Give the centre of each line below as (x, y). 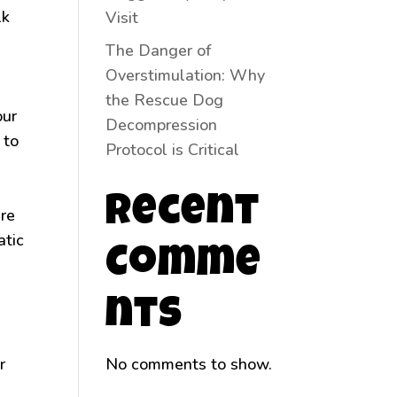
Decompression (162, 125)
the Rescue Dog (165, 100)
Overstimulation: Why (186, 75)
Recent (183, 214)
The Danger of (159, 50)
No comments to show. (189, 364)
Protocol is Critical (173, 149)
